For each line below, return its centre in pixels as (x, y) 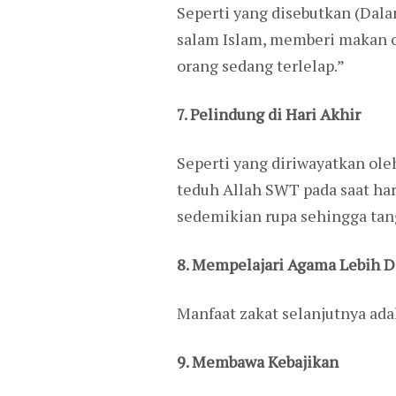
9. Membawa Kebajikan (257, 361)
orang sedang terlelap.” (260, 65)
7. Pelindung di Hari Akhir (268, 114)
